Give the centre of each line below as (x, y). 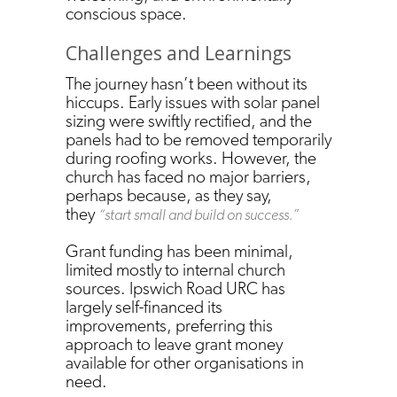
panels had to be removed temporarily (198, 139)
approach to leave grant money (174, 343)
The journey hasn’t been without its (187, 83)
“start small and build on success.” (200, 214)
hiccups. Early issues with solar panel (193, 101)
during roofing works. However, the (191, 157)
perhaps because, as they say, (169, 195)
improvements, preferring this (169, 325)
